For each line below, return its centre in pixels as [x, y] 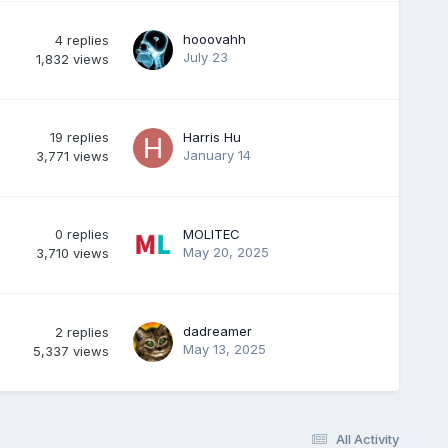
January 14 [216, 154]
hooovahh [214, 38]
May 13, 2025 [224, 348]
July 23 [205, 56]
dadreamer [217, 330]
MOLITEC [211, 233]
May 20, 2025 [225, 251]
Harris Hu [211, 136]
